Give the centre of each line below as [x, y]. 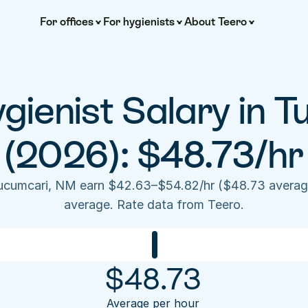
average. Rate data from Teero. [154, 205]
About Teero [215, 22]
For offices [66, 22]
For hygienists [139, 22]
